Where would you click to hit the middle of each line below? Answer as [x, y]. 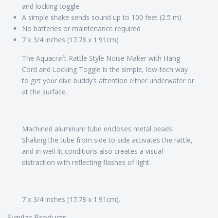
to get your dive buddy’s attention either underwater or [108, 81]
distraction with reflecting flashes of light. [86, 163]
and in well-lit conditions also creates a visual [92, 151]
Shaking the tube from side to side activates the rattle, [107, 140]
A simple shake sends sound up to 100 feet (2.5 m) [102, 18]
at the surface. [45, 92]
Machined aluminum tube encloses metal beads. [98, 129]
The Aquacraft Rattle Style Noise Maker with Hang [101, 58]
